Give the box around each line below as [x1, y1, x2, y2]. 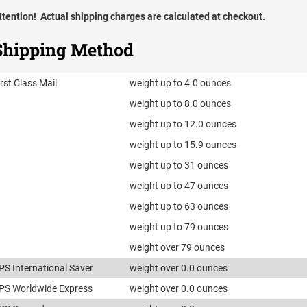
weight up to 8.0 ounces [130, 98, 232, 110]
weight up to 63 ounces [130, 201, 229, 212]
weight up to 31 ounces [130, 160, 229, 171]
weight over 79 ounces [130, 242, 225, 254]
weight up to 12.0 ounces [130, 119, 237, 130]
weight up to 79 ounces [130, 221, 229, 233]
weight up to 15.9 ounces [130, 139, 237, 151]
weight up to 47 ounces [130, 180, 229, 192]
